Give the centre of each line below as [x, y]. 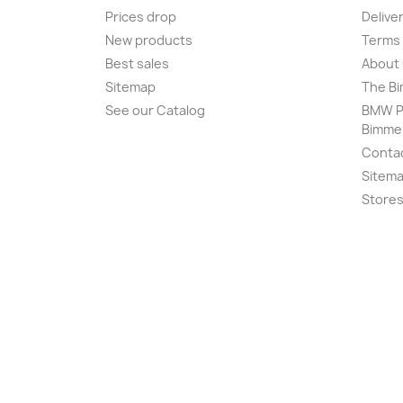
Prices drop [141, 17]
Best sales [137, 64]
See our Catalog [155, 111]
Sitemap [130, 87]
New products [149, 40]
